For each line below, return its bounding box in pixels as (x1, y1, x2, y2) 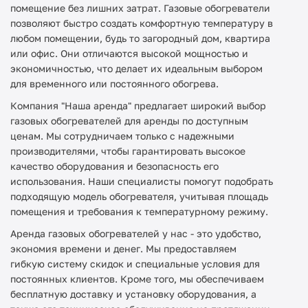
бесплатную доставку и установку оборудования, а (10, 287, 256, 300)
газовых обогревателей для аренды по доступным (10, 114, 248, 126)
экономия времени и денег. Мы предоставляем (10, 242, 236, 254)
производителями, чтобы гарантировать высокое (10, 144, 245, 157)
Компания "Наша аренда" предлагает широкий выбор (10, 99, 266, 111)
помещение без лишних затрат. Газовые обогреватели (10, 1, 270, 14)
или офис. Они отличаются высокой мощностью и (10, 47, 248, 59)
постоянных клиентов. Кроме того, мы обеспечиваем (10, 272, 264, 285)
